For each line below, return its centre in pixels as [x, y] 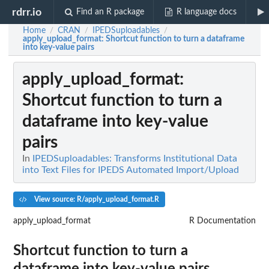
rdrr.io [27, 12]
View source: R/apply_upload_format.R [95, 199]
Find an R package [110, 12]
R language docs [206, 12]
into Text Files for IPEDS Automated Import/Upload [131, 170]
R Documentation [222, 221]
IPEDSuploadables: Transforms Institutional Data [135, 159]
